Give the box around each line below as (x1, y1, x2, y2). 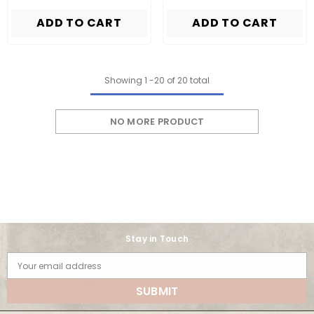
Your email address (18, 259, 102, 272)
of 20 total (165, 74, 210, 86)
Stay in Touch (125, 232, 189, 245)
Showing (104, 74, 142, 86)
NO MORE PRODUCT (109, 115, 205, 128)
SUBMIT (135, 282, 179, 299)
